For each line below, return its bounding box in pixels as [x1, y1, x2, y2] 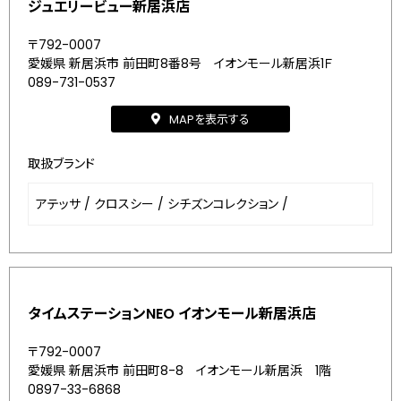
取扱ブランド [28, 155, 95, 173]
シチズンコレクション [167, 195, 278, 213]
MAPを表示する [169, 110, 250, 128]
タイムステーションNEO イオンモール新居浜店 [28, 303, 316, 324]
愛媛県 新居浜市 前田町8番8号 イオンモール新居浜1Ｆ [28, 55, 333, 73]
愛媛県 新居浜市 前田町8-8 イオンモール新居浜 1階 [28, 362, 331, 380]
